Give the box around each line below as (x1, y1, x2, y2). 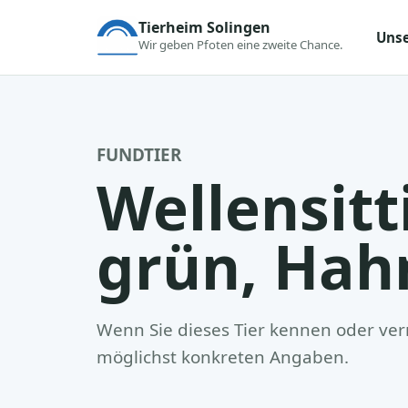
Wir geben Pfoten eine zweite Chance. (138, 36, 343, 53)
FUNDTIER (97, 143, 181, 167)
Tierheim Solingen (138, 17, 270, 37)
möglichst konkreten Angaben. (97, 345, 349, 369)
